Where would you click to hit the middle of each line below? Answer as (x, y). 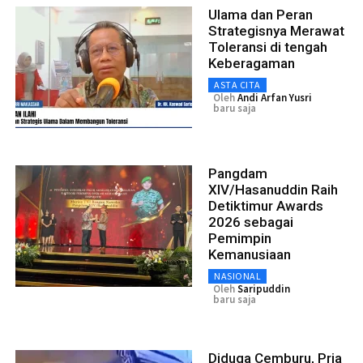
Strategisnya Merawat (276, 30)
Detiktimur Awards (266, 205)
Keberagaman (252, 63)
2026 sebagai (251, 222)
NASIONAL (237, 275)
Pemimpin (240, 238)
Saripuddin (264, 288)
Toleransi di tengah (268, 47)
